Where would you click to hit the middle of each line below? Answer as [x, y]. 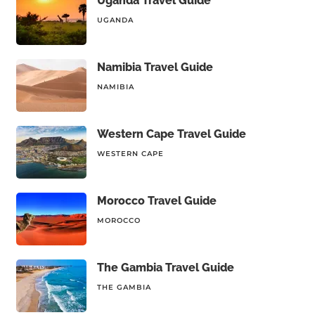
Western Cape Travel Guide [171, 134]
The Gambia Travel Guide [165, 268]
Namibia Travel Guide [155, 67]
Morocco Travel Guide [156, 201]
